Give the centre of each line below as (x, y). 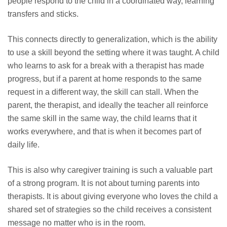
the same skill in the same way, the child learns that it (102, 118)
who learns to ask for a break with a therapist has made (106, 65)
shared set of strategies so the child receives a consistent (109, 209)
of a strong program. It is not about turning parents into (104, 183)
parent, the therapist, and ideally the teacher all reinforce (108, 105)
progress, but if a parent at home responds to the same (105, 79)
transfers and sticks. (43, 14)
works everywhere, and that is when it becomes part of (104, 131)
